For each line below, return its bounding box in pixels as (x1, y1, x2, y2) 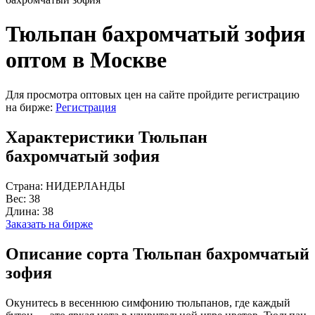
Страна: (6, 179, 46, 192)
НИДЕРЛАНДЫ (46, 179, 125, 192)
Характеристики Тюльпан (6, 127, 207, 146)
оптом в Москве (6, 47, 167, 73)
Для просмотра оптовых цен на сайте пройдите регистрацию (6, 88, 300, 101)
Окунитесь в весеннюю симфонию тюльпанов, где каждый (6, 296, 290, 309)
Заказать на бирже (6, 217, 93, 230)
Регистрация (56, 101, 116, 113)
